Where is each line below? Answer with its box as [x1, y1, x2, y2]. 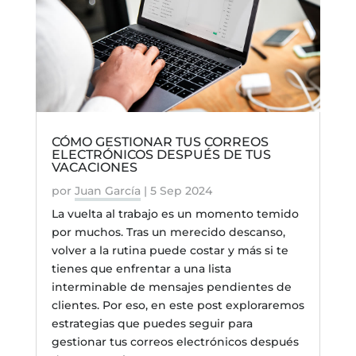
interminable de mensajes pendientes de [51, 280, 292, 295]
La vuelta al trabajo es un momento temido [51, 207, 299, 222]
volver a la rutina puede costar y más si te [51, 243, 288, 258]
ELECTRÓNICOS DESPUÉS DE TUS [51, 147, 271, 163]
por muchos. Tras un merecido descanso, [51, 225, 285, 240]
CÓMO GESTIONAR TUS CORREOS [51, 134, 269, 150]
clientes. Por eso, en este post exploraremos [51, 298, 304, 313]
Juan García [74, 184, 141, 199]
